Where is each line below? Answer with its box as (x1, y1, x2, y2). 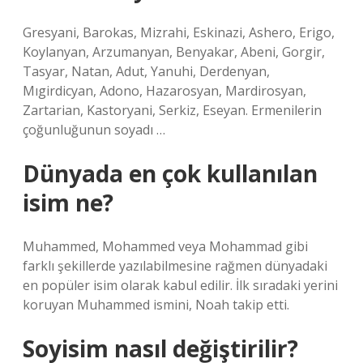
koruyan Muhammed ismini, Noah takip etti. (23, 296, 289, 314)
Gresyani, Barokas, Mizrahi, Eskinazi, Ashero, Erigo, (23, 23, 335, 41)
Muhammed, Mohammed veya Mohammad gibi (23, 237, 308, 255)
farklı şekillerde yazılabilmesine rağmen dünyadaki (23, 257, 327, 275)
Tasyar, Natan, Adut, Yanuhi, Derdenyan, (23, 62, 270, 80)
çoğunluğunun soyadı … (23, 121, 165, 139)
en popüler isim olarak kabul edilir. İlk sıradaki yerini (23, 276, 338, 294)
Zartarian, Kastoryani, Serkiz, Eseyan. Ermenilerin (23, 101, 322, 119)
